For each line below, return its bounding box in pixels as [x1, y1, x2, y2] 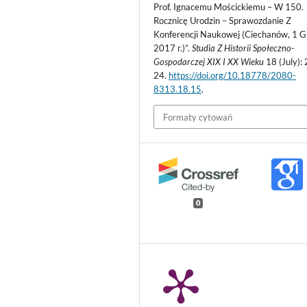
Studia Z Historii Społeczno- [192, 42, 295, 54]
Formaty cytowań [163, 111, 233, 123]
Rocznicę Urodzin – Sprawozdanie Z [153, 15, 292, 27]
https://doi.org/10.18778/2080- [169, 70, 297, 82]
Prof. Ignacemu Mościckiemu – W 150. [153, 1, 304, 13]
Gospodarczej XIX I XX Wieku [153, 56, 265, 68]
